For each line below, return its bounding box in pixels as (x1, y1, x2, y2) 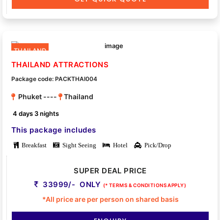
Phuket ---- (15, 92, 58, 101)
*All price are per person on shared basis (42, 195, 179, 204)
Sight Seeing (59, 142, 96, 149)
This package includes (11, 125, 96, 135)
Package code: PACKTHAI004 (11, 75, 97, 83)
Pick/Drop (141, 142, 171, 149)
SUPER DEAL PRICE (74, 166, 147, 176)
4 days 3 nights (13, 110, 59, 118)
